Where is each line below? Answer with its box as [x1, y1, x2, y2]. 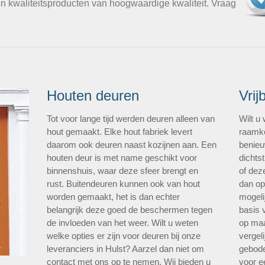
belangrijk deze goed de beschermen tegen [47, 205, 213, 215]
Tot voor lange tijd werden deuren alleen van [47, 114, 215, 124]
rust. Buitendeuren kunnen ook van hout [47, 179, 201, 189]
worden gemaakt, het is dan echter [47, 192, 180, 202]
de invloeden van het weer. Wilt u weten [47, 218, 199, 228]
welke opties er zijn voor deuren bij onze [47, 231, 201, 241]
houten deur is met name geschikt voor [47, 153, 198, 163]
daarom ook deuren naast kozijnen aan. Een [47, 140, 217, 150]
